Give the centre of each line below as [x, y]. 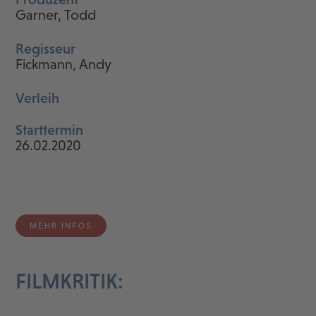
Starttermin [50, 130]
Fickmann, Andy [64, 65]
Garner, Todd [56, 15]
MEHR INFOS [61, 226]
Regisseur [46, 49]
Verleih [38, 98]
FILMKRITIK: [70, 281]
